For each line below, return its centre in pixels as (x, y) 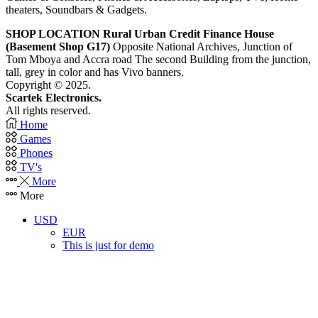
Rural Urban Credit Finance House (188, 34)
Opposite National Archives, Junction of (201, 46)
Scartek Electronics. (54, 98)
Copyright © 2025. (48, 85)
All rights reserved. (48, 110)
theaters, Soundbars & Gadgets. (76, 10)
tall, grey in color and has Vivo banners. (95, 72)
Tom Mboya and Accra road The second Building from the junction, (158, 59)
